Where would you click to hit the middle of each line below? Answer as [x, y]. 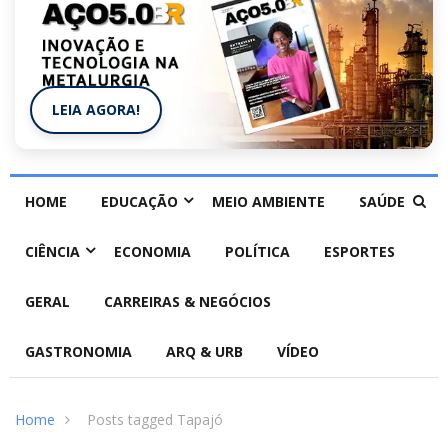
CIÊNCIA [52, 252]
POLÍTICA [257, 252]
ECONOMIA [152, 252]
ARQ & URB [204, 352]
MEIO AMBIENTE [268, 202]
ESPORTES [359, 252]
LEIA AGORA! [96, 110]
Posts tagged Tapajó [155, 420]
